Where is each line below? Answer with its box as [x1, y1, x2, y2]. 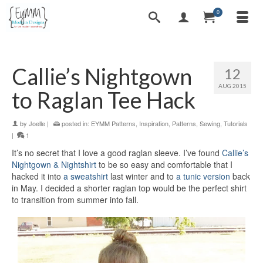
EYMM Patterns [91, 119, 136, 128]
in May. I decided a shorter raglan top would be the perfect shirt [12, 182, 247, 194]
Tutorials [224, 119, 248, 128]
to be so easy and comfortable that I [96, 159, 232, 170]
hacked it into [12, 170, 63, 182]
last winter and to [108, 170, 176, 182]
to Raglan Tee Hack [12, 86, 195, 113]
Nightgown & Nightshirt [12, 159, 96, 170]
